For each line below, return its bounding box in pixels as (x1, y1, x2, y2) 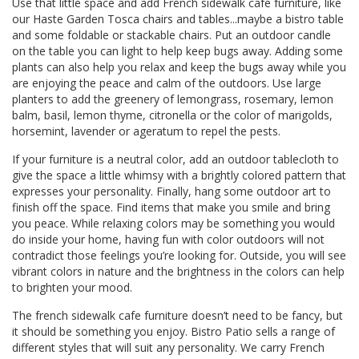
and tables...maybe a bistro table (173, 11, 344, 26)
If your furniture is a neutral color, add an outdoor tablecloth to (12, 151, 339, 167)
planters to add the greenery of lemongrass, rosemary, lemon (12, 91, 333, 107)
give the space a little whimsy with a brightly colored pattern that (12, 167, 346, 183)
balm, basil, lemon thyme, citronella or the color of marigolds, (12, 107, 333, 123)
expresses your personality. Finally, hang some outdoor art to (12, 184, 331, 199)
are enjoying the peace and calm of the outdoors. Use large (12, 75, 321, 91)
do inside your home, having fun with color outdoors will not (12, 232, 325, 247)
